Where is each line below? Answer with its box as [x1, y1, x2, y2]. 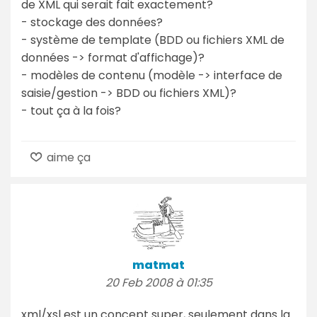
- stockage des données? [21, 13, 163, 30]
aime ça [44, 149, 91, 166]
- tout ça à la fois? [21, 102, 121, 119]
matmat [132, 256, 185, 273]
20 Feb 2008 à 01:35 [105, 274, 212, 291]
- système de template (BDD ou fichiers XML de [21, 31, 284, 48]
